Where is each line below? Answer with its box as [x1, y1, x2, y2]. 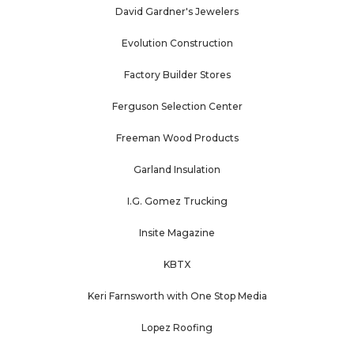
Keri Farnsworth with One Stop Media [87, 290, 267, 303]
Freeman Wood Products [115, 132, 239, 145]
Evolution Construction [121, 37, 233, 50]
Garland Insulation [134, 164, 220, 176]
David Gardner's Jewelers [115, 6, 239, 18]
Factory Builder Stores [123, 69, 231, 81]
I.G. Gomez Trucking [126, 195, 228, 208]
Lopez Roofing [141, 322, 213, 334]
